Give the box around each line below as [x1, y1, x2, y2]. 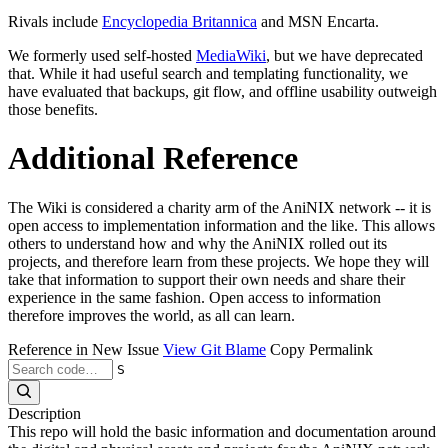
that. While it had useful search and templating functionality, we [8, 64, 408, 82]
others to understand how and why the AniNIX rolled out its [8, 234, 387, 252]
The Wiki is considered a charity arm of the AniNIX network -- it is [8, 198, 431, 216]
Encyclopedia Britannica [102, 12, 257, 30]
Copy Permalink [270, 340, 373, 358]
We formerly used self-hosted [8, 46, 196, 64]
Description [8, 404, 81, 422]
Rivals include [8, 12, 102, 30]
